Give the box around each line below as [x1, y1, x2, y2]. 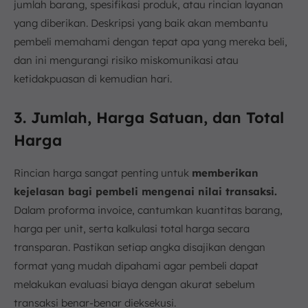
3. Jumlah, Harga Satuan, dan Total [14, 108, 284, 128]
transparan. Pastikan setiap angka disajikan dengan [14, 241, 265, 254]
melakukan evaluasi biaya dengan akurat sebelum [14, 278, 255, 291]
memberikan [192, 166, 258, 180]
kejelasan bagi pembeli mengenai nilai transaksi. [14, 185, 277, 199]
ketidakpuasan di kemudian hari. [14, 72, 172, 86]
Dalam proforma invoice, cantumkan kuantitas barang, [14, 203, 283, 217]
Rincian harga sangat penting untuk [14, 166, 192, 180]
